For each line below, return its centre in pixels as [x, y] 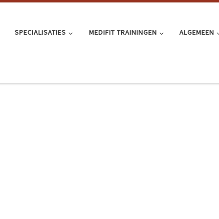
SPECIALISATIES [41, 33]
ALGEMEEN [197, 33]
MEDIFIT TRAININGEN [123, 33]
